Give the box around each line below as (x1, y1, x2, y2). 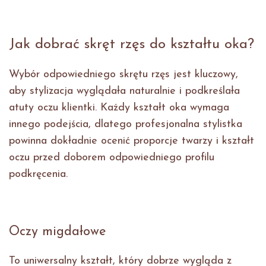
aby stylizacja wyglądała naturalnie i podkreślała (9, 85, 240, 97)
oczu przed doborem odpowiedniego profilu (9, 152, 214, 164)
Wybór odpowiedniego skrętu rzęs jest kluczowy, (9, 69, 238, 81)
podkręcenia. (9, 169, 71, 180)
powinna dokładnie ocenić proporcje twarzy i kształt (9, 135, 254, 147)
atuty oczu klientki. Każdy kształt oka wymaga (9, 102, 229, 114)
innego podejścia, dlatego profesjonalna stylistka (9, 119, 242, 131)
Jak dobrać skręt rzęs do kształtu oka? (9, 37, 254, 52)
